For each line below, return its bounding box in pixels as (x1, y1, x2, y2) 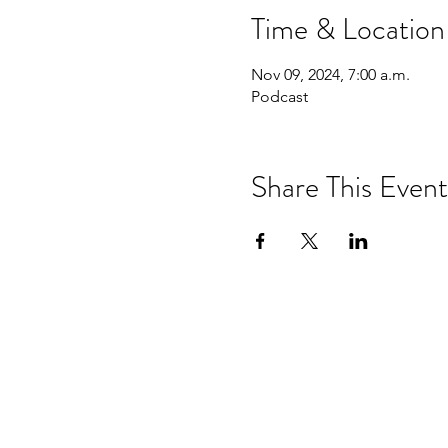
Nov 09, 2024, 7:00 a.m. (250, 65, 410, 84)
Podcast (250, 87, 308, 106)
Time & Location (250, 8, 445, 50)
